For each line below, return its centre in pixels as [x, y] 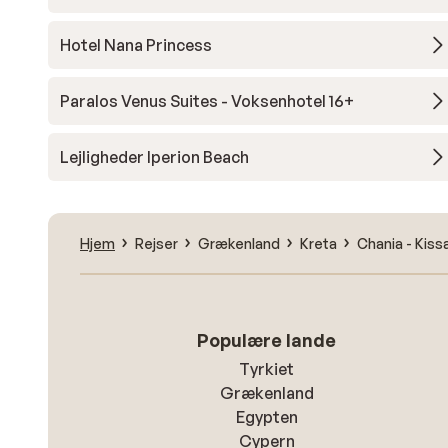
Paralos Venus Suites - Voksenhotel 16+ [207, 101]
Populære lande [267, 340]
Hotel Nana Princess [136, 45]
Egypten [266, 417]
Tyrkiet [267, 369]
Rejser [156, 243]
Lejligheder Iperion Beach [154, 157]
